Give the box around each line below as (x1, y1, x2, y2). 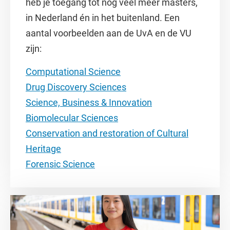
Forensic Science (26, 159, 95, 169)
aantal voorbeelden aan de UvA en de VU (26, 28, 191, 39)
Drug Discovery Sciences (26, 82, 126, 92)
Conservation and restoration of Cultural (26, 128, 188, 139)
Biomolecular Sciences (26, 112, 118, 123)
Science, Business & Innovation (26, 97, 152, 108)
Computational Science (26, 66, 121, 77)
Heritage (26, 143, 61, 154)
